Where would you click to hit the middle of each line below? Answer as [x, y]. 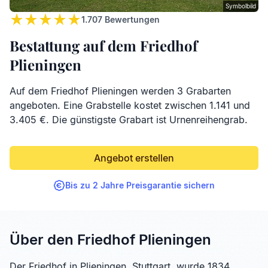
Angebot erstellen [134, 158]
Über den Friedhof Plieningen [110, 240]
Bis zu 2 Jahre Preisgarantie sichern [140, 185]
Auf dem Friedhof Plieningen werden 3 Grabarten [120, 91]
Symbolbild [241, 6]
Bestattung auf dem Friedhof [103, 46]
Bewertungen [131, 20]
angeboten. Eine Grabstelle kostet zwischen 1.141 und [130, 106]
